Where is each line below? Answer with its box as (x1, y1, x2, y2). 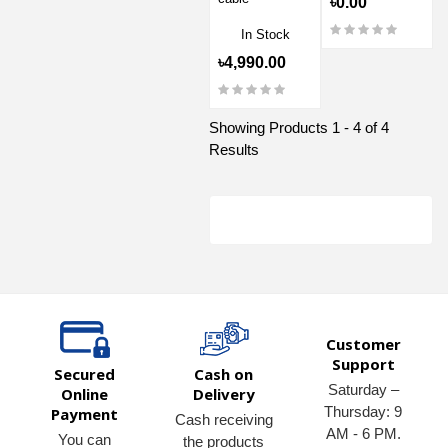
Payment (51, 404, 119, 425)
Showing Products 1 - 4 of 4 (209, 119, 389, 137)
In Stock (240, 27, 290, 43)
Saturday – (327, 381, 399, 399)
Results (209, 141, 259, 159)
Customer (325, 334, 401, 355)
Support (331, 354, 395, 375)
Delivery (192, 384, 255, 405)
